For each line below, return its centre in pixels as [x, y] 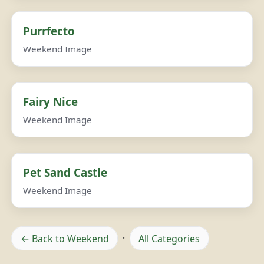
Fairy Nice [51, 102]
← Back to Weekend [65, 238]
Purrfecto [49, 31]
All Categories [169, 238]
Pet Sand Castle [65, 173]
